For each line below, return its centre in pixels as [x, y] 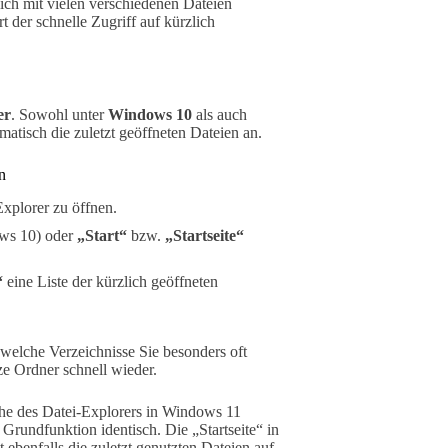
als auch [219, 114]
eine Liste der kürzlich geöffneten [110, 281]
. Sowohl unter [59, 114]
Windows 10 [150, 114]
